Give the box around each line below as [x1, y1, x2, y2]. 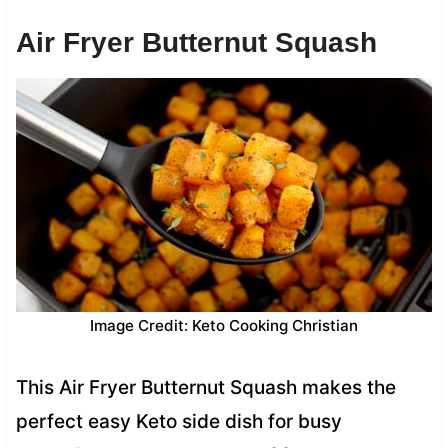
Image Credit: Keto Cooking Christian [90, 315, 358, 335]
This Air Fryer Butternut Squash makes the [15, 375, 396, 399]
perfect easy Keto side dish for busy [15, 409, 342, 433]
